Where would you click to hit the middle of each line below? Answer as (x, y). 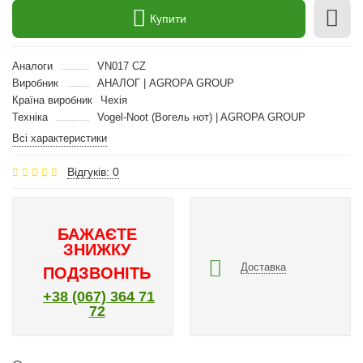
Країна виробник (52, 100)
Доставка (263, 267)
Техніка (30, 117)
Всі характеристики (60, 138)
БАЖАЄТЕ (97, 234)
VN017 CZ (121, 66)
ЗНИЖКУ (97, 250)
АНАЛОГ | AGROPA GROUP (165, 83)
